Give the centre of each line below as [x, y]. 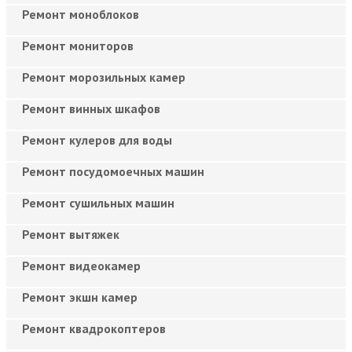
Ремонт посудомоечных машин [113, 171]
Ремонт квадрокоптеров [94, 328]
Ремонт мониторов [78, 45]
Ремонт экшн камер [80, 297]
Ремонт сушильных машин [98, 202]
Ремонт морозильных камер [104, 77]
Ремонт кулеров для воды [97, 139]
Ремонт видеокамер [81, 265]
